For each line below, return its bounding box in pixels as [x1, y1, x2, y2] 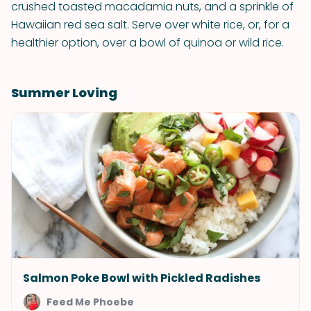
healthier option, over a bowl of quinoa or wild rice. [11, 35, 284, 51]
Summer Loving [11, 84, 117, 101]
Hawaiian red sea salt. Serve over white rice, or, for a [11, 17, 289, 33]
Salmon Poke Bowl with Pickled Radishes [23, 270, 260, 286]
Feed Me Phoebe [47, 295, 134, 309]
